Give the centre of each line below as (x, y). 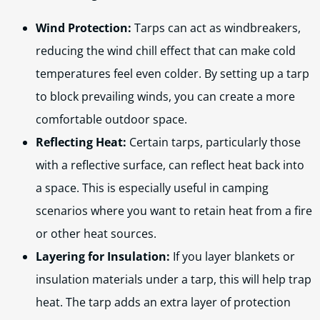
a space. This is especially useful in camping (152, 188)
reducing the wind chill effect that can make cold (166, 51)
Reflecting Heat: (81, 142)
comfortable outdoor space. (111, 119)
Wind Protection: (84, 28)
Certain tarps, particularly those (214, 142)
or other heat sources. (96, 234)
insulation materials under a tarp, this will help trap (174, 279)
